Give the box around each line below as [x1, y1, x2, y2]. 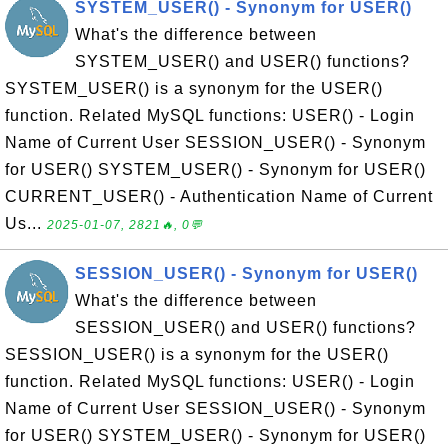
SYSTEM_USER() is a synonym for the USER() [5, 80, 383, 97]
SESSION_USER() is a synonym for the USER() [5, 346, 389, 363]
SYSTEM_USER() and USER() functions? [75, 53, 410, 70]
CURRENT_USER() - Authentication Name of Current [5, 188, 433, 205]
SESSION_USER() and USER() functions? [75, 319, 416, 336]
